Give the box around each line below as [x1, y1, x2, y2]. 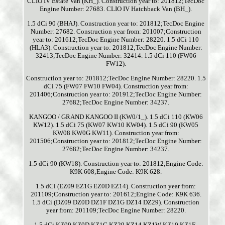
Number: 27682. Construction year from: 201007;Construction [30, 28, 201, 36]
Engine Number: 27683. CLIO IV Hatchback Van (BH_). [40, 5, 192, 13]
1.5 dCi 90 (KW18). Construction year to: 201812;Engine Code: [28, 160, 203, 168]
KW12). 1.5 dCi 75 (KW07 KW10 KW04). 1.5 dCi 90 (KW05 [33, 121, 199, 129]
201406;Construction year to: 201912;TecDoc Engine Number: [30, 90, 202, 98]
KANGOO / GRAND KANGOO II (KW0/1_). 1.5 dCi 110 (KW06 [29, 113, 203, 121]
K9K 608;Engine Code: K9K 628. [70, 168, 162, 176]
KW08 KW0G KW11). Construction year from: [52, 129, 179, 137]
